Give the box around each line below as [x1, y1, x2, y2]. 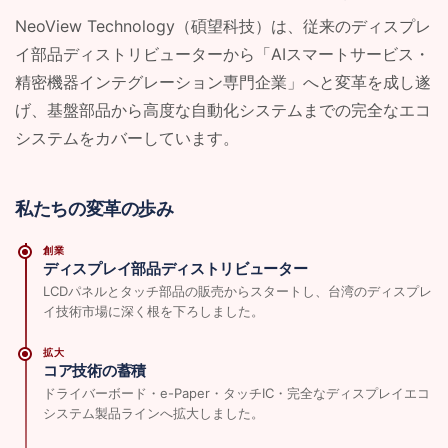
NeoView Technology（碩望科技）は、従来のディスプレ [15, 15, 431, 36]
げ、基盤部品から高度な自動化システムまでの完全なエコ [15, 99, 431, 120]
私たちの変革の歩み [15, 198, 174, 219]
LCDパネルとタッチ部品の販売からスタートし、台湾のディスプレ [43, 282, 432, 299]
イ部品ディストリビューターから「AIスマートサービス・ [15, 43, 430, 64]
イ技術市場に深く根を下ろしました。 [43, 302, 264, 319]
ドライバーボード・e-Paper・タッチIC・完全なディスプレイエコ [43, 384, 430, 401]
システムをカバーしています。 [15, 127, 239, 148]
